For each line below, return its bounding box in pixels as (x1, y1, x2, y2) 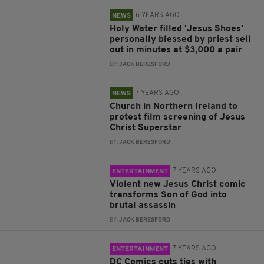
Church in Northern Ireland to (110, 102, 238, 111)
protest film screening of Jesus (110, 113, 246, 122)
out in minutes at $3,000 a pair (110, 45, 243, 55)
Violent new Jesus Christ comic (110, 180, 246, 189)
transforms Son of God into (110, 190, 227, 200)
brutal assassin (110, 201, 176, 210)
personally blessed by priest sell (110, 35, 252, 44)
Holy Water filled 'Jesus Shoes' (110, 24, 244, 34)
